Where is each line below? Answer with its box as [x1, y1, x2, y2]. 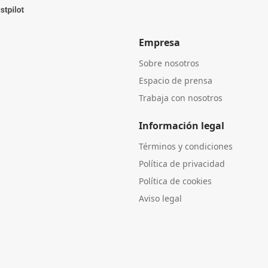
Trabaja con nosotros [139, 92, 223, 103]
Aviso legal [139, 192, 182, 204]
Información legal [139, 118, 224, 132]
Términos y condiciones [139, 140, 233, 152]
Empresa [139, 35, 180, 49]
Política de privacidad [139, 157, 225, 169]
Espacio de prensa [139, 74, 212, 86]
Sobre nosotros [139, 57, 199, 69]
